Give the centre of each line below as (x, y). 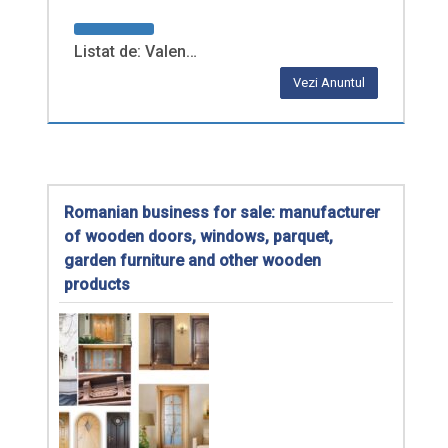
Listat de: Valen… (135, 52)
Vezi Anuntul (329, 83)
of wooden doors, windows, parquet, (198, 237)
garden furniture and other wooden (192, 261)
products (97, 285)
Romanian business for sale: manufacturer (222, 213)
